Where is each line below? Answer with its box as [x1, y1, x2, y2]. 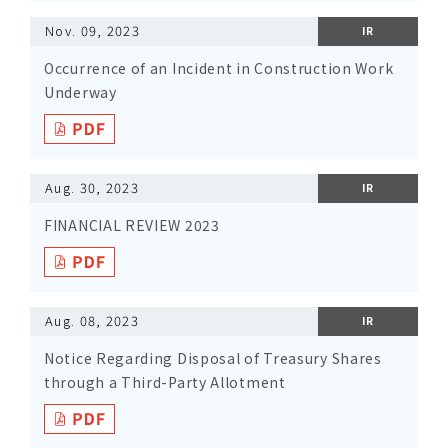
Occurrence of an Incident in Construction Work [44, 58, 394, 78]
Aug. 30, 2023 [45, 178, 139, 197]
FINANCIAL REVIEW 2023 [44, 215, 220, 235]
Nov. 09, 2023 [45, 21, 140, 40]
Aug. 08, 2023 [45, 311, 139, 330]
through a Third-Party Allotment [44, 372, 286, 392]
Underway [44, 82, 117, 102]
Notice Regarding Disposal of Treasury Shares [44, 348, 382, 368]
